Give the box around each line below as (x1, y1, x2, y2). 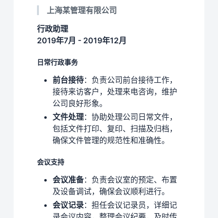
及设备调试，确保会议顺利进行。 (53, 186, 169, 196)
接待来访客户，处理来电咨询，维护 (53, 86, 177, 96)
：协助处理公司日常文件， (84, 111, 177, 122)
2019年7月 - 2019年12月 (37, 35, 127, 45)
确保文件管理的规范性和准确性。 (53, 135, 169, 145)
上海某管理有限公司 (47, 5, 117, 15)
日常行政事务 (37, 57, 78, 66)
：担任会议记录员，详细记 (84, 200, 177, 210)
